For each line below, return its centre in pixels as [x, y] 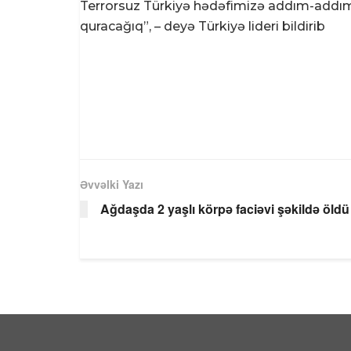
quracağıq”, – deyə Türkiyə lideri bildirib [203, 26]
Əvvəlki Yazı [112, 184]
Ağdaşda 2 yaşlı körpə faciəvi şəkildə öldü [225, 208]
